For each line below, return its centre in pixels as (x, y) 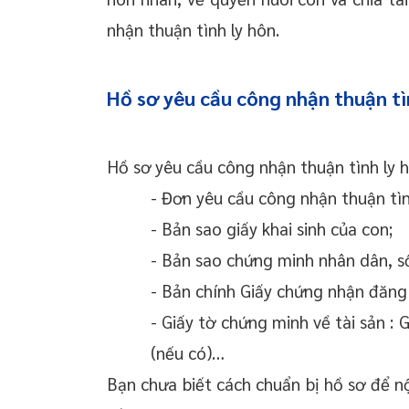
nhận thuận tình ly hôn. (196, 30)
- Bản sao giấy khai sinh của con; (272, 229)
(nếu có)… (188, 353)
